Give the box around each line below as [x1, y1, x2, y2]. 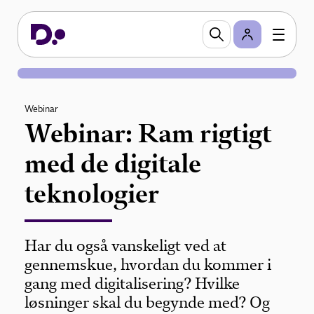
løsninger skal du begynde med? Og [25, 293, 271, 312]
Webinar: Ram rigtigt [25, 118, 272, 149]
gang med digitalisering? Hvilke [25, 274, 240, 293]
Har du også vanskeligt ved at [25, 236, 227, 255]
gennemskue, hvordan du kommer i [25, 255, 272, 274]
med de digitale [25, 148, 202, 179]
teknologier [25, 178, 160, 210]
